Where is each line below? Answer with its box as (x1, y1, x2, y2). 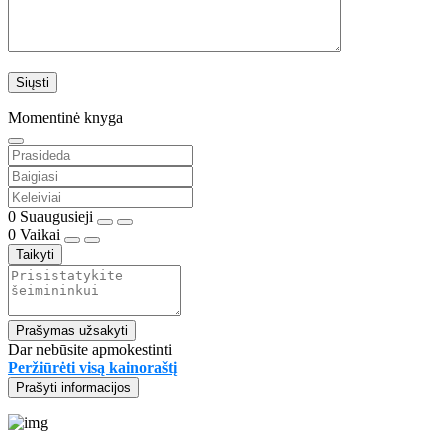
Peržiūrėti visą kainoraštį (8, 359, 177, 377)
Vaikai (20, 226, 60, 244)
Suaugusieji (20, 208, 93, 226)
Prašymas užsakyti (16, 323, 128, 339)
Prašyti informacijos (16, 380, 131, 396)
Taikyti (16, 247, 54, 263)
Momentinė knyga (8, 109, 123, 127)
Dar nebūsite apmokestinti (8, 341, 172, 359)
